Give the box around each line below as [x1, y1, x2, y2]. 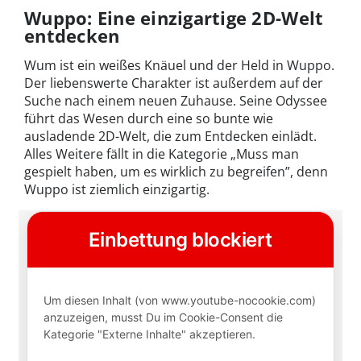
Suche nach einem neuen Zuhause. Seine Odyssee [24, 91, 327, 110]
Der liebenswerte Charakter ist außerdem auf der [24, 73, 323, 92]
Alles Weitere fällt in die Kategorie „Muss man [24, 144, 299, 163]
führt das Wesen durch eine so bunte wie [24, 109, 273, 127]
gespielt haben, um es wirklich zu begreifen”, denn [24, 162, 328, 180]
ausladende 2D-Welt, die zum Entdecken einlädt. [24, 127, 317, 145]
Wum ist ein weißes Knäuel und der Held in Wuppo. [24, 56, 334, 74]
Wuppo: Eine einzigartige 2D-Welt [24, 5, 324, 30]
